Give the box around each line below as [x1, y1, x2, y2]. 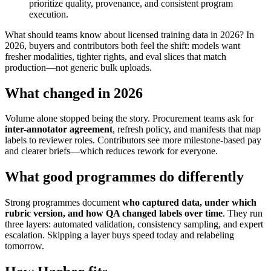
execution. [29, 8, 68, 19]
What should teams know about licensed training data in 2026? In [5, 29, 254, 40]
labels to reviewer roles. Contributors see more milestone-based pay [5, 135, 261, 146]
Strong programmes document [5, 197, 122, 208]
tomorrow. [5, 241, 44, 252]
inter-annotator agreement [5, 124, 113, 135]
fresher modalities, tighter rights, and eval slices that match [5, 51, 226, 62]
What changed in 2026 [5, 85, 143, 101]
